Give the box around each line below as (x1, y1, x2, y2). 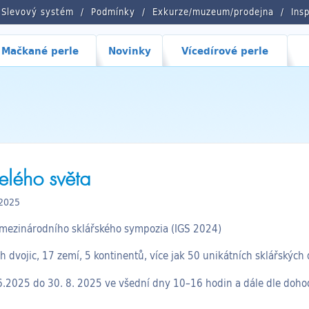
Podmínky (91, 5, 135, 19)
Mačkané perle (1, 42, 79, 59)
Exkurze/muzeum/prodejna (152, 5, 274, 19)
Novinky (108, 42, 151, 59)
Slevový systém (1, 5, 74, 19)
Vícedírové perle (181, 42, 268, 59)
